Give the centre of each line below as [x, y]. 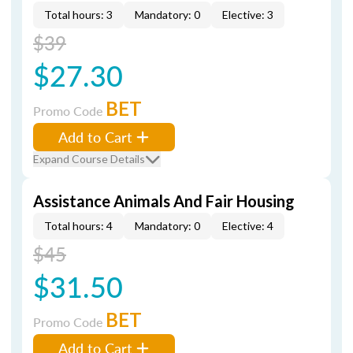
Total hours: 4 [78, 226]
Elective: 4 [248, 226]
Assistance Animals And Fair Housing [164, 201]
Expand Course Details [89, 159]
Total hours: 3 [78, 15]
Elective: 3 [248, 15]
